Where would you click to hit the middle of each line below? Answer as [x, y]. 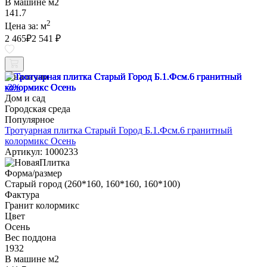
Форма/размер [33, 173]
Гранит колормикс [42, 206]
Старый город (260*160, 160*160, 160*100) [92, 184]
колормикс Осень [40, 141]
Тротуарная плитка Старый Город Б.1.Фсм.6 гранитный [119, 131]
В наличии [27, 77]
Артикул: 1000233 [41, 152]
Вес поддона [30, 238]
